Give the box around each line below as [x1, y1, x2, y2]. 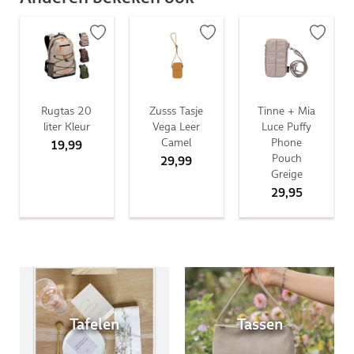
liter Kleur [43, 119, 90, 133]
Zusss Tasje [149, 104, 204, 117]
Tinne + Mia [258, 104, 316, 117]
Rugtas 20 [41, 104, 92, 117]
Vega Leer [153, 119, 201, 133]
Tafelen [69, 316, 119, 333]
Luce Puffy [262, 119, 312, 133]
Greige [270, 167, 303, 180]
